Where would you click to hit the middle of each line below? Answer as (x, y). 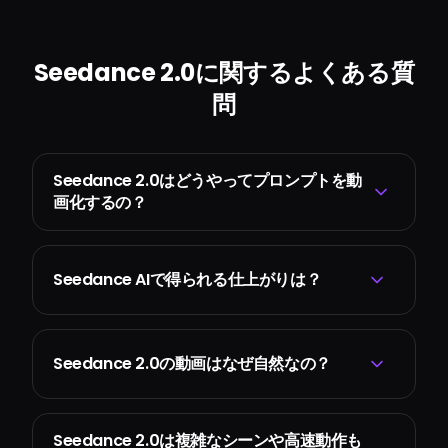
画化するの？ (100, 203)
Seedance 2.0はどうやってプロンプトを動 (207, 181)
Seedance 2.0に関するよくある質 (224, 73)
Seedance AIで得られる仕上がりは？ (187, 280)
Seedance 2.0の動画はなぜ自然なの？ (192, 364)
